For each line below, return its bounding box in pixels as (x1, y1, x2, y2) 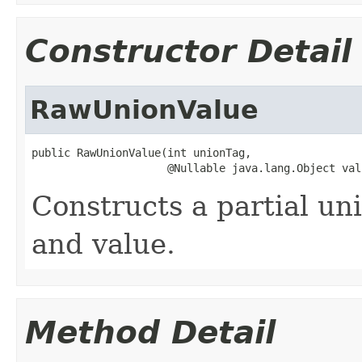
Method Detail (25, 314, 276, 351)
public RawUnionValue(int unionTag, (32, 145, 251, 159)
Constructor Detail (25, 32, 351, 69)
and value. (32, 227, 175, 260)
